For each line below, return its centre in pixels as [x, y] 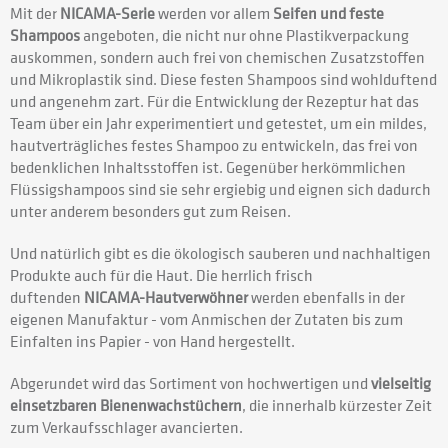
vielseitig [401, 383]
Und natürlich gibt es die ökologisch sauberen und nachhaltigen [220, 253]
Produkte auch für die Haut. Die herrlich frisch [161, 275]
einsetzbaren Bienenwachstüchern [126, 405]
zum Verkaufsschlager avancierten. [126, 427]
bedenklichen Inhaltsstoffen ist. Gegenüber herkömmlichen [208, 167]
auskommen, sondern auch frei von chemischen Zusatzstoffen [217, 57]
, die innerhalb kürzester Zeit [337, 405]
